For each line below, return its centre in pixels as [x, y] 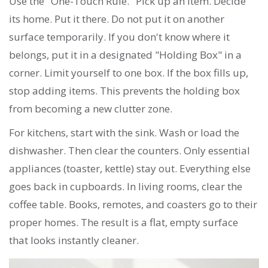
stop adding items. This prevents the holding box [124, 91]
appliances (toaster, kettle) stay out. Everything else [130, 169]
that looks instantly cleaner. [74, 240]
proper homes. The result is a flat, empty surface [124, 223]
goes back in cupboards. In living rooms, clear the [126, 187]
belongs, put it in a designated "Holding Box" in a [125, 55]
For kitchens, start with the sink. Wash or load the [124, 133]
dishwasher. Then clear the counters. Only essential [130, 151]
